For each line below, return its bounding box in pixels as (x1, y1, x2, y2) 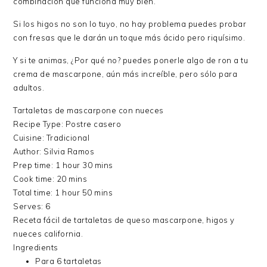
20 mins (56, 173, 88, 184)
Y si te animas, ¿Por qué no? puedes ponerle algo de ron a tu (13, 55, 249, 65)
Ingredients (13, 242, 58, 252)
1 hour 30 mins (55, 160, 113, 170)
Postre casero (65, 119, 122, 129)
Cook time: (13, 173, 57, 184)
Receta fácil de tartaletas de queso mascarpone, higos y (13, 215, 235, 225)
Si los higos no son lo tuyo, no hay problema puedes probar (13, 18, 247, 29)
